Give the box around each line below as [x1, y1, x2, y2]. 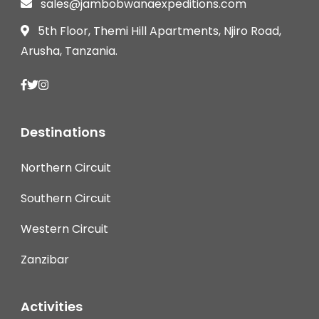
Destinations [21, 123, 105, 142]
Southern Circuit [21, 190, 111, 207]
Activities [21, 298, 83, 316]
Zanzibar [21, 251, 69, 268]
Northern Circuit [21, 159, 111, 177]
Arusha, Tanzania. [21, 43, 117, 60]
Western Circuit [21, 221, 108, 238]
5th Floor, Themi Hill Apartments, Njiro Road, [38, 23, 281, 40]
